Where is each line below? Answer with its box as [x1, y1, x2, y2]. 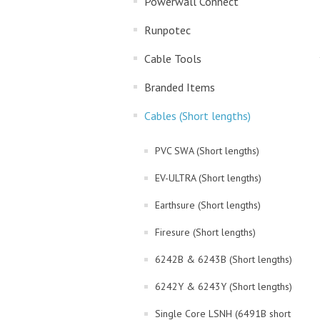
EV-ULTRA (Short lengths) [155, 171, 261, 184]
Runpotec [144, 23, 191, 37]
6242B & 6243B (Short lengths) [155, 253, 292, 266]
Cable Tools [144, 51, 201, 66]
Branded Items [144, 80, 215, 94]
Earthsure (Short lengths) [155, 199, 261, 211]
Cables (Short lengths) [144, 109, 251, 123]
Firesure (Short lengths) [155, 226, 256, 239]
